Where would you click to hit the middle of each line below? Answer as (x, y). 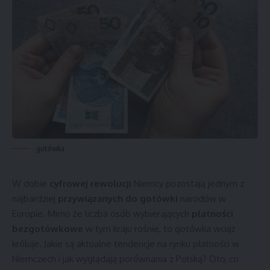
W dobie (31, 184)
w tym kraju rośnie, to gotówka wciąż (159, 229)
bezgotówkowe (48, 229)
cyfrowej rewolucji (90, 184)
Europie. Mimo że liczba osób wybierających (102, 214)
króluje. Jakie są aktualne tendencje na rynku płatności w (126, 244)
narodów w (202, 199)
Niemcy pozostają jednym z (188, 184)
